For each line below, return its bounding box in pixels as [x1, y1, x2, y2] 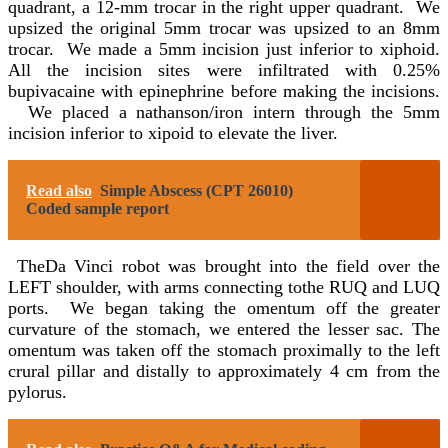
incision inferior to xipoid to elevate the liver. [8, 122, 338, 143]
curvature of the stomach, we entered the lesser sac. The [8, 318, 440, 339]
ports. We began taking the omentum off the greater [8, 297, 440, 318]
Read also [26, 181, 92, 199]
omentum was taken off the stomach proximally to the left [8, 339, 440, 360]
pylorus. [8, 381, 67, 402]
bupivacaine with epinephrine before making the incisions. [8, 80, 440, 101]
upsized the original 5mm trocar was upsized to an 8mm [8, 17, 440, 38]
